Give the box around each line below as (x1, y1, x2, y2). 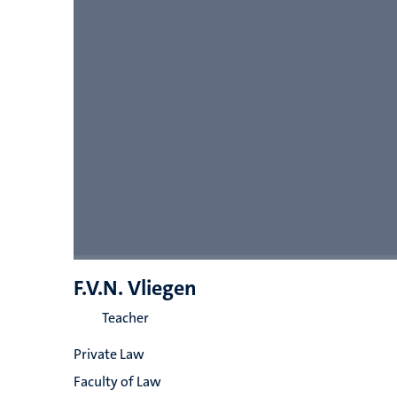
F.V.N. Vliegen (73, 274, 197, 302)
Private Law (73, 345, 144, 363)
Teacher (101, 308, 149, 327)
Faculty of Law (73, 372, 161, 391)
